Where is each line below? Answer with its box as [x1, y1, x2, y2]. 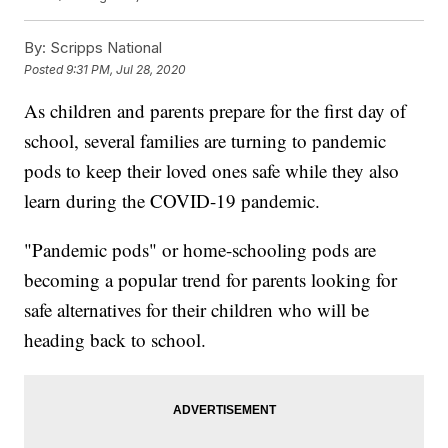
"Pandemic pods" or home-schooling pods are [24, 237, 377, 263]
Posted [24, 61, 67, 77]
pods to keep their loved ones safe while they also [24, 158, 400, 184]
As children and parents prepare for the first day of [24, 98, 407, 124]
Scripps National [46, 38, 163, 58]
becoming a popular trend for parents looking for [24, 267, 398, 293]
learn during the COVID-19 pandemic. [24, 188, 321, 214]
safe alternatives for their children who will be [24, 297, 370, 323]
